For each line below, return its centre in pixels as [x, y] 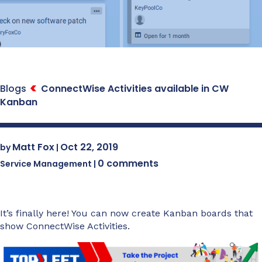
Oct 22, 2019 [89, 147]
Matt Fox [33, 147]
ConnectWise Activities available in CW [135, 89]
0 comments [128, 163]
